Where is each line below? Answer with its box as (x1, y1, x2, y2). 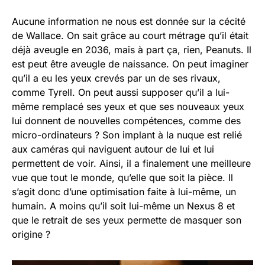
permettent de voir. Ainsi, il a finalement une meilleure (12, 157, 251, 169)
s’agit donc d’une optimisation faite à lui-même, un (12, 185, 236, 198)
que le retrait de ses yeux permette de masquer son (12, 214, 241, 226)
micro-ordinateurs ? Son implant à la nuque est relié (12, 128, 242, 141)
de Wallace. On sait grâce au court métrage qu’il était (12, 29, 248, 41)
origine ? (12, 228, 50, 240)
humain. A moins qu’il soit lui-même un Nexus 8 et (12, 199, 235, 212)
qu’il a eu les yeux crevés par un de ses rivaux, (12, 72, 221, 84)
